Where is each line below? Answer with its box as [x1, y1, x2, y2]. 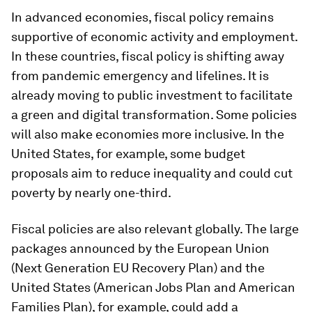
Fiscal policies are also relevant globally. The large [11, 221, 299, 236]
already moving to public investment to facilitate [11, 88, 292, 102]
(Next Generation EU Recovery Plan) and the [11, 260, 265, 275]
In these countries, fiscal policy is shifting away [11, 49, 284, 63]
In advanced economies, [11, 10, 151, 24]
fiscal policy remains [151, 10, 274, 24]
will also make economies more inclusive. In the [11, 127, 284, 141]
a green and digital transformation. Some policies [11, 107, 297, 122]
